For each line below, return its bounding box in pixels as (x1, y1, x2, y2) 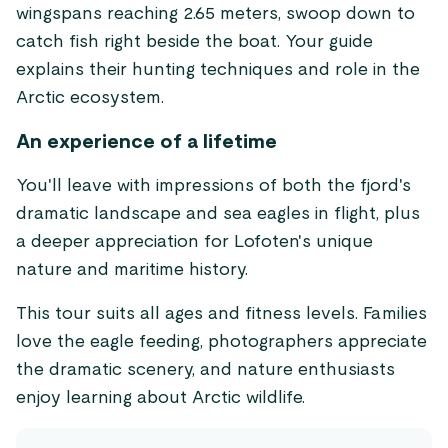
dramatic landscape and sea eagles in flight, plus (16, 205, 420, 223)
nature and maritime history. (16, 261, 248, 279)
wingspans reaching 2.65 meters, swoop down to (16, 5, 415, 23)
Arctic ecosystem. (16, 89, 164, 107)
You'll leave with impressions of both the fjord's (16, 177, 411, 195)
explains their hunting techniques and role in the (16, 61, 420, 79)
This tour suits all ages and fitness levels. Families (16, 305, 427, 323)
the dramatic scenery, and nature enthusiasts (16, 361, 395, 379)
